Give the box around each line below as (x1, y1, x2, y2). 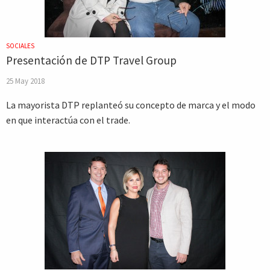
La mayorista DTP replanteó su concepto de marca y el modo (6, 99, 256, 111)
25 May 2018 (6, 76, 45, 86)
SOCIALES (6, 42, 34, 50)
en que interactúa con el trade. (6, 114, 130, 126)
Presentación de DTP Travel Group (6, 53, 177, 67)
